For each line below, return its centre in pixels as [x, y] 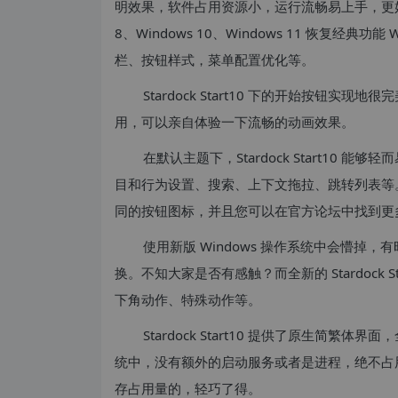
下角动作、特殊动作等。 [188, 300]
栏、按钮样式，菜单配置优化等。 [215, 60]
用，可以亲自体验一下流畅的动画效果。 [235, 122]
